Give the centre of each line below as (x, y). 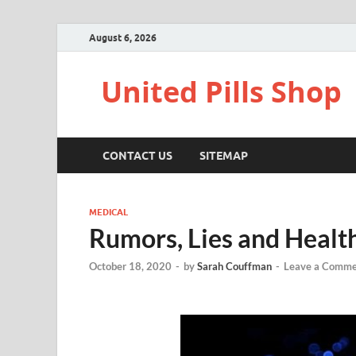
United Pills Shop (221, 92)
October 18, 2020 (130, 267)
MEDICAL (108, 212)
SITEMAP (224, 155)
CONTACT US (137, 155)
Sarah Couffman (234, 267)
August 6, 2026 (123, 37)
